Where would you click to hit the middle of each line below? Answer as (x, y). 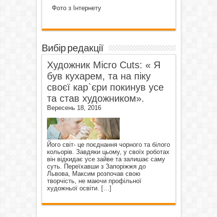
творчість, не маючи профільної (94, 181)
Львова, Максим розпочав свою (93, 173)
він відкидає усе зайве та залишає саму (106, 159)
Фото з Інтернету (76, 8)
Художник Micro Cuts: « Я (103, 65)
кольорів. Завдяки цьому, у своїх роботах (108, 152)
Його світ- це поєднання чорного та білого (108, 144)
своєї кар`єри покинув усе (105, 87)
